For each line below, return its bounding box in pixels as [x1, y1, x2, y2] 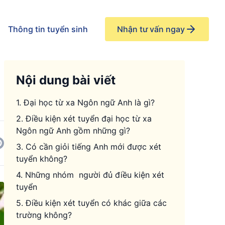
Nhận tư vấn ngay [117, 24, 185, 34]
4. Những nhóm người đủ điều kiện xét [16, 170, 164, 180]
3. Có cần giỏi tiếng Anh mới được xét [16, 142, 161, 152]
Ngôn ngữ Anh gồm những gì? [16, 126, 130, 136]
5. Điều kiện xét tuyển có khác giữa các [16, 198, 167, 208]
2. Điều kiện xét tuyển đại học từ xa [16, 114, 152, 124]
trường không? [16, 210, 72, 220]
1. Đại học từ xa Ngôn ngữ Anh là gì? [16, 97, 155, 107]
